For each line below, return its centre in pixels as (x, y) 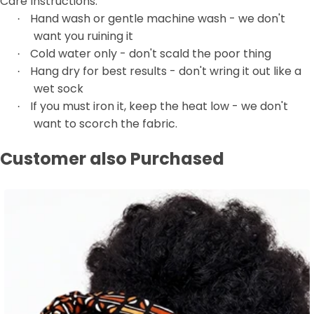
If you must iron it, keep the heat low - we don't (159, 106)
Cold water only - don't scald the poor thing (151, 53)
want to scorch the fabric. (105, 123)
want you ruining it (83, 36)
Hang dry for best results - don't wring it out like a (166, 71)
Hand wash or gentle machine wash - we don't (158, 18)
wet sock (59, 88)
